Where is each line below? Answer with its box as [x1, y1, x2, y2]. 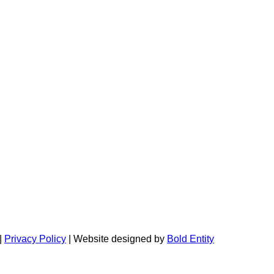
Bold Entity [167, 233, 214, 244]
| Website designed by [66, 233, 167, 244]
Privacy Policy [4, 233, 66, 244]
